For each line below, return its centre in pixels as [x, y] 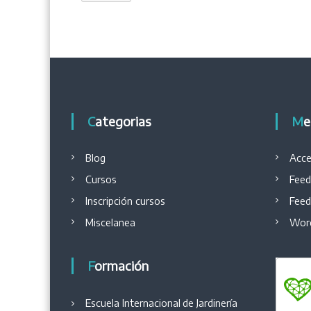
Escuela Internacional [133, 303]
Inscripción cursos [126, 201]
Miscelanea [111, 222]
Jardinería [216, 303]
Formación [122, 266]
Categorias [124, 121]
